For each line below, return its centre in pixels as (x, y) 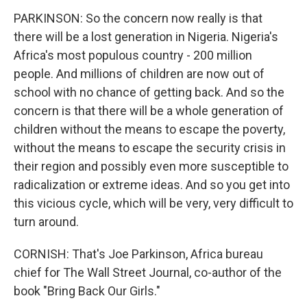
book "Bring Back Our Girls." (87, 291)
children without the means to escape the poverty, (149, 129)
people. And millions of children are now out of (139, 74)
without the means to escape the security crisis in (150, 148)
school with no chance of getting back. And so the (149, 92)
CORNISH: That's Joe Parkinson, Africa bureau (138, 254)
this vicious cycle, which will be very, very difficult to (153, 203)
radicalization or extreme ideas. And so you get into (152, 185)
